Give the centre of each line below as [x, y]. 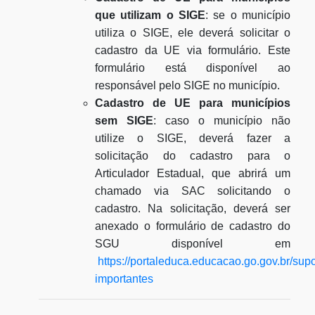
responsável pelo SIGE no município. [187, 85]
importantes [124, 279]
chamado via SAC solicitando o [193, 191]
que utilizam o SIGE [150, 15]
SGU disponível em [193, 244]
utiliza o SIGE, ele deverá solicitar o [193, 33]
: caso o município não [222, 121]
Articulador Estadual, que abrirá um [193, 173]
